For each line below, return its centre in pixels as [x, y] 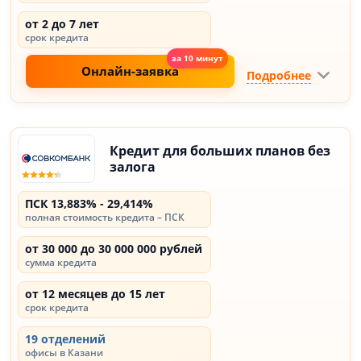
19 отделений [66, 339]
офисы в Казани [64, 353]
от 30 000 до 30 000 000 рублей [114, 249]
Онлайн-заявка [130, 71]
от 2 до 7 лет [62, 24]
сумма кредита [61, 262]
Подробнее [278, 75]
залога [133, 167]
